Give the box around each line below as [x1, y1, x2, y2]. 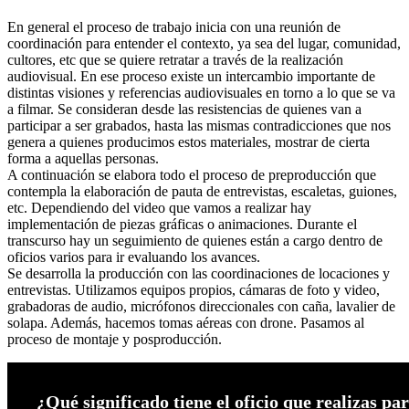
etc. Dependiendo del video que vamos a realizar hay [7, 200, 311, 216]
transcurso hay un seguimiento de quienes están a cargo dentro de [7, 233, 383, 249]
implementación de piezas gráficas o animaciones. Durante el [7, 216, 357, 233]
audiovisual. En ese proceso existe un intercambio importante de [7, 68, 375, 85]
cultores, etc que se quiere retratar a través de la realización [7, 52, 343, 68]
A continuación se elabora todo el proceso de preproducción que [7, 167, 376, 184]
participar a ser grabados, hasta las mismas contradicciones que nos [7, 118, 391, 134]
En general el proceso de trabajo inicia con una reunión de [7, 19, 341, 36]
